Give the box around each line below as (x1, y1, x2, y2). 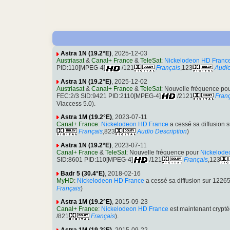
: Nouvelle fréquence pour (126, 149, 200, 157)
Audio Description (137, 128, 187, 136)
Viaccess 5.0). (56, 100, 95, 107)
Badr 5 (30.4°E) (61, 169, 105, 177)
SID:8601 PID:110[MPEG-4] (56, 156, 133, 164)
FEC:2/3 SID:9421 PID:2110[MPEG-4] (56, 92, 161, 100)
